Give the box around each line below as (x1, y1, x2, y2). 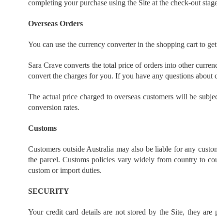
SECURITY (28, 187, 69, 195)
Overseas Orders (28, 19, 83, 28)
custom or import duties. (28, 166, 102, 174)
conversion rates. (28, 103, 79, 111)
